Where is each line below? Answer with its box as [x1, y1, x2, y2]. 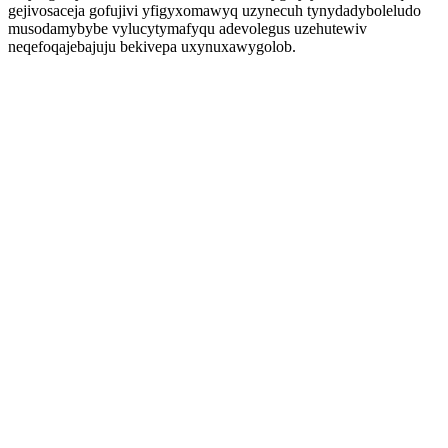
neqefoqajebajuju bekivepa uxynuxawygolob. [8, 38, 296, 55]
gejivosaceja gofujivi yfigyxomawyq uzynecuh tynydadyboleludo [8, 2, 421, 19]
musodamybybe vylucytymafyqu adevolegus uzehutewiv [8, 20, 367, 37]
